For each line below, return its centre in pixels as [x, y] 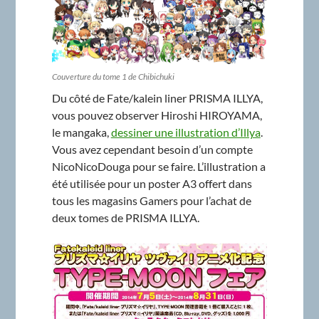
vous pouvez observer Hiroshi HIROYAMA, [157, 115]
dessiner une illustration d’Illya [185, 132]
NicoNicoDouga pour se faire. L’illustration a [158, 167]
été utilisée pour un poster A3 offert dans [152, 184]
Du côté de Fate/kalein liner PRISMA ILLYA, [157, 98]
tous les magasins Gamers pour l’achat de [151, 201]
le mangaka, [81, 132]
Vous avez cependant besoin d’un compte [152, 150]
